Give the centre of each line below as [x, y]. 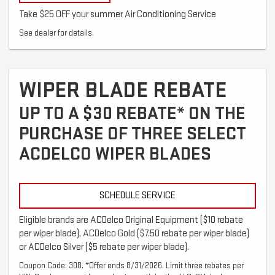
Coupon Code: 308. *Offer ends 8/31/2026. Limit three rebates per [131, 265]
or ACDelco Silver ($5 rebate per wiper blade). [104, 247]
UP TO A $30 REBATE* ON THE [132, 113]
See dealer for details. [56, 33]
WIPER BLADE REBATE [123, 90]
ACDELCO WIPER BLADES [115, 154]
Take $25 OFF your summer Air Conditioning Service [118, 14]
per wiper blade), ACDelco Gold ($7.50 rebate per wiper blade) [134, 233]
